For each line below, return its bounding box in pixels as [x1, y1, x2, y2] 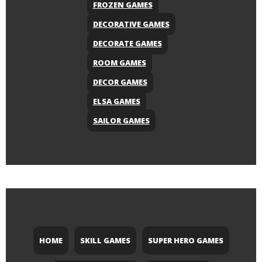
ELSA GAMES [92, 96, 140, 107]
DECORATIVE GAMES [92, 19, 170, 30]
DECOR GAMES [92, 77, 147, 88]
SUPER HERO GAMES [147, 235, 223, 246]
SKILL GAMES [80, 235, 130, 246]
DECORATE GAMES [92, 38, 162, 49]
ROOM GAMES [92, 57, 146, 68]
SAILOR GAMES [92, 115, 150, 126]
